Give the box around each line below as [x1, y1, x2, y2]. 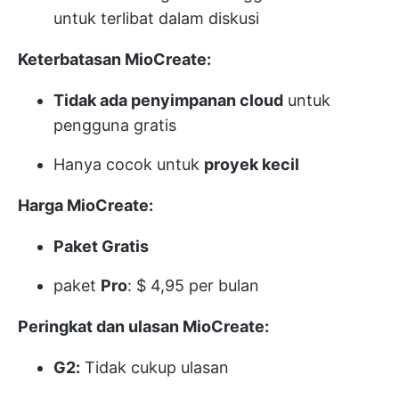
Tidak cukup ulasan [80, 358, 229, 378]
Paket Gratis [53, 237, 149, 256]
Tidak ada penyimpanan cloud [53, 91, 283, 110]
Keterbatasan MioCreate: [18, 50, 211, 69]
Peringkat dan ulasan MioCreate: [18, 317, 269, 337]
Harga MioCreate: [18, 196, 153, 216]
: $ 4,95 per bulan [127, 276, 259, 296]
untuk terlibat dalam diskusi [53, 9, 259, 28]
